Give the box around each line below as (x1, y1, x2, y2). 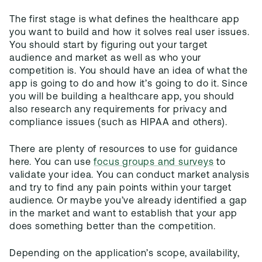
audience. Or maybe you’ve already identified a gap (9, 196, 247, 206)
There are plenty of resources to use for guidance (9, 145, 239, 154)
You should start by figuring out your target (9, 41, 208, 50)
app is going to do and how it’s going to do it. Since (9, 80, 248, 89)
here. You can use (9, 158, 94, 167)
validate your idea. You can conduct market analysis (9, 171, 250, 180)
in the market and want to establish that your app (9, 209, 238, 219)
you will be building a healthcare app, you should (9, 92, 235, 102)
